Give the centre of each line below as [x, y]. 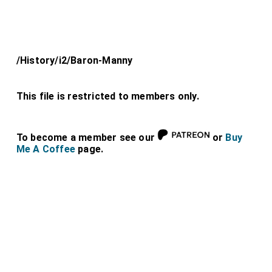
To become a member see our [87, 138]
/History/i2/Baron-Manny [74, 60]
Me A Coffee [46, 149]
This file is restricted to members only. [107, 96]
